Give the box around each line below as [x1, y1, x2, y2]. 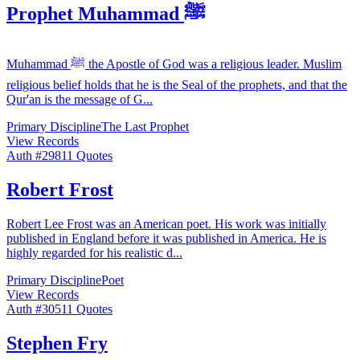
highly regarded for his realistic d [6, 246, 173, 260]
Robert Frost [6, 179, 113, 201]
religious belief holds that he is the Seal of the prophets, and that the [6, 78, 347, 92]
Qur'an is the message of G [6, 92, 143, 107]
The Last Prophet [101, 120, 189, 134]
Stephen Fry [6, 333, 108, 354]
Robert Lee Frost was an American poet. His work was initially [6, 217, 326, 231]
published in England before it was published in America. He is [6, 231, 326, 246]
